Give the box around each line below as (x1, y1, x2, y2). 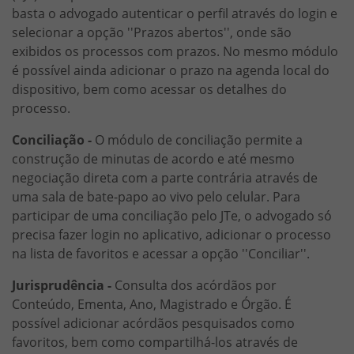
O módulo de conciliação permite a (92, 130, 303, 149)
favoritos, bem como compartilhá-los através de (12, 333, 298, 351)
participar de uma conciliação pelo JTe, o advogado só (12, 206, 332, 224)
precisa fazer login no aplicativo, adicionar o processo (12, 225, 331, 243)
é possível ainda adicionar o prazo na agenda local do (12, 61, 330, 79)
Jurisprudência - (12, 276, 111, 294)
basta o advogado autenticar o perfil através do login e (12, 4, 337, 22)
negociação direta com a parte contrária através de (12, 168, 318, 186)
